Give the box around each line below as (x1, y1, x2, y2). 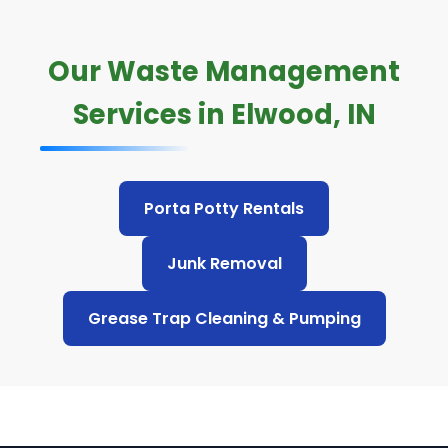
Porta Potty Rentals (144, 197, 304, 220)
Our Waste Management (48, 52, 400, 91)
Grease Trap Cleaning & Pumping (87, 307, 361, 330)
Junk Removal (166, 252, 282, 275)
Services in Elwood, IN (72, 95, 376, 134)
